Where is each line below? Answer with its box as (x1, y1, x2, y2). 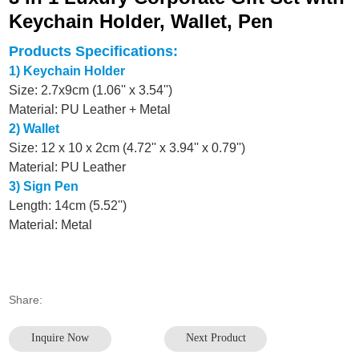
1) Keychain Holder (9, 63, 126, 78)
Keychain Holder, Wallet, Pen (9, 10, 274, 32)
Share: (9, 292, 43, 306)
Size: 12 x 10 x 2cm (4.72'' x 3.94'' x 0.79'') (9, 140, 246, 155)
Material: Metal (9, 217, 93, 232)
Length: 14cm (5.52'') (9, 198, 127, 212)
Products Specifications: (9, 42, 179, 59)
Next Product (185, 331, 246, 344)
